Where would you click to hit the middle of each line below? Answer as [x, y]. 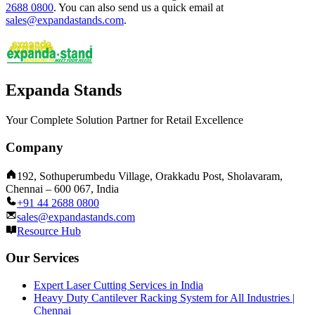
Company [34, 148]
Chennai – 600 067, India [62, 188]
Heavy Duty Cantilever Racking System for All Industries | [164, 298]
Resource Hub [49, 231]
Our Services [42, 258]
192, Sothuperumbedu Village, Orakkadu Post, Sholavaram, [150, 176]
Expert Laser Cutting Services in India [118, 285]
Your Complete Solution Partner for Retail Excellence [124, 120]
